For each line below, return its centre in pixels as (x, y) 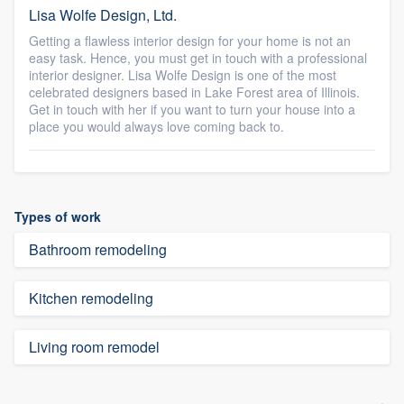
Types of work (58, 216)
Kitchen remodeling (91, 298)
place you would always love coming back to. (156, 126)
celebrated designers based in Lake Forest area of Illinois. (194, 92)
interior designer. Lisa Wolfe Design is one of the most (183, 75)
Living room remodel (94, 347)
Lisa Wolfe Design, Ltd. (103, 15)
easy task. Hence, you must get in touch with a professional (198, 58)
